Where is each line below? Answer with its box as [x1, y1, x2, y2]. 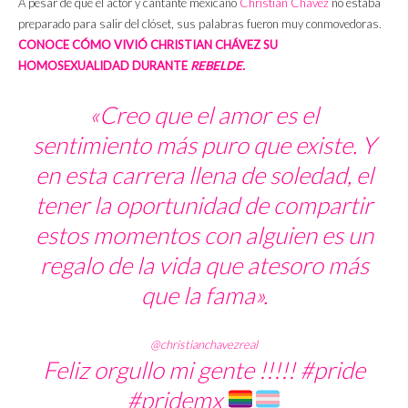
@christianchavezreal [150, 336, 258, 352]
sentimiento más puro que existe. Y [32, 129, 376, 159]
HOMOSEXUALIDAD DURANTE [18, 57, 190, 73]
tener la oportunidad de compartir [36, 189, 372, 219]
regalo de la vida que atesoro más [39, 250, 369, 280]
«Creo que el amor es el [89, 99, 319, 129]
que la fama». [140, 280, 268, 310]
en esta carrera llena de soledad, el [35, 159, 373, 189]
